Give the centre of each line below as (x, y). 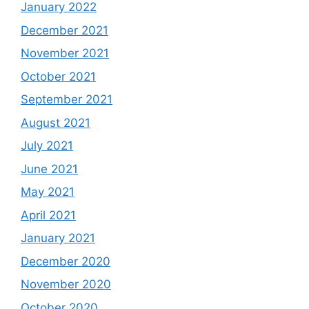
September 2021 (67, 99)
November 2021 (65, 53)
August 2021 (56, 122)
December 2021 (64, 30)
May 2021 (48, 192)
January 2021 (58, 238)
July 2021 (47, 146)
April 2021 (48, 215)
